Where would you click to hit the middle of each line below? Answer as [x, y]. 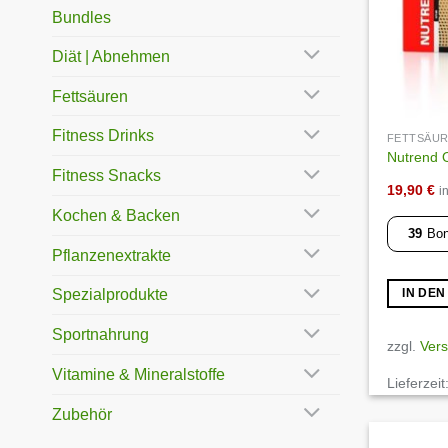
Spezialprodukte [112, 295]
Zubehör [82, 414]
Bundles [81, 17]
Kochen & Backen [118, 215]
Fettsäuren [92, 96]
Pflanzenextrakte [113, 255]
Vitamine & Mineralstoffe [140, 375]
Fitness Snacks [108, 176]
